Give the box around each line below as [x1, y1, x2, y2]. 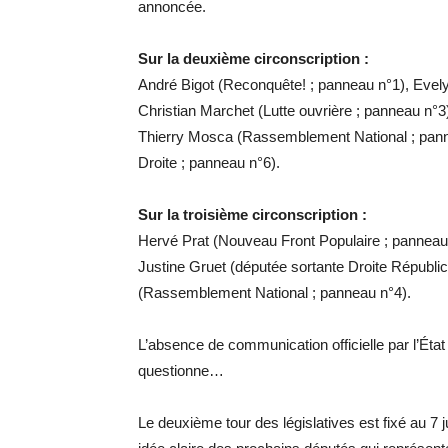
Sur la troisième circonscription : [138, 206, 367, 224]
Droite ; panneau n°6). [138, 154, 280, 172]
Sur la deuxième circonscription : [138, 50, 369, 68]
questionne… [138, 362, 224, 380]
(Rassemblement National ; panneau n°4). [138, 284, 411, 302]
